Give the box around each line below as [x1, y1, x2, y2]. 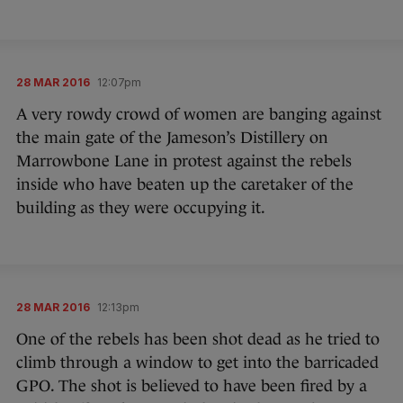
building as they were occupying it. [16, 198, 265, 217]
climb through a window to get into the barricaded [16, 353, 379, 372]
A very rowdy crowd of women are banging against [16, 104, 381, 123]
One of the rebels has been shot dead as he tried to [16, 329, 380, 348]
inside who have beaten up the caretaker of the [16, 175, 354, 193]
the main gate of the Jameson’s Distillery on [16, 128, 328, 147]
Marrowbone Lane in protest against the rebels [16, 151, 352, 170]
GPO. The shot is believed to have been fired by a [16, 376, 367, 395]
